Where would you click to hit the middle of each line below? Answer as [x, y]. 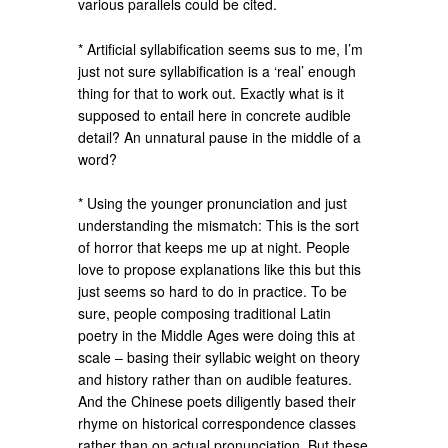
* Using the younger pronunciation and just [213, 203]
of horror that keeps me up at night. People [214, 247]
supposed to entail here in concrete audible [215, 114]
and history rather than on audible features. [215, 379]
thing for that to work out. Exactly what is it [211, 92]
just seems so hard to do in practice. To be [213, 291]
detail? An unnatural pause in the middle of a [220, 136]
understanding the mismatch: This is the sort [219, 225]
